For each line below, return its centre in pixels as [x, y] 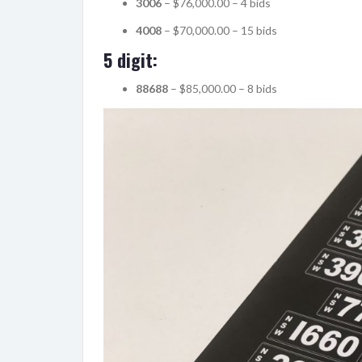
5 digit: [130, 59]
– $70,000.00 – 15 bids [219, 30]
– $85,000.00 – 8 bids [223, 88]
